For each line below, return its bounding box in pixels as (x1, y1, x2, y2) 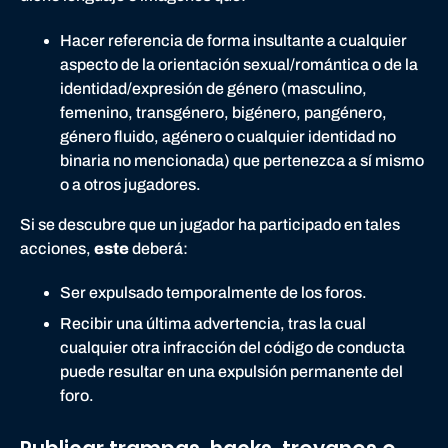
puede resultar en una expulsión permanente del (60, 362, 403, 380)
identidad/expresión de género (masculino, (60, 79, 367, 97)
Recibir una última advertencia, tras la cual (60, 314, 366, 332)
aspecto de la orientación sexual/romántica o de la (60, 55, 418, 73)
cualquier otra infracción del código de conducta (60, 338, 405, 356)
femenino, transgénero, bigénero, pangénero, (60, 103, 387, 121)
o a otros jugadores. (60, 175, 201, 193)
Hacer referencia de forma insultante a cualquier (60, 31, 407, 49)
